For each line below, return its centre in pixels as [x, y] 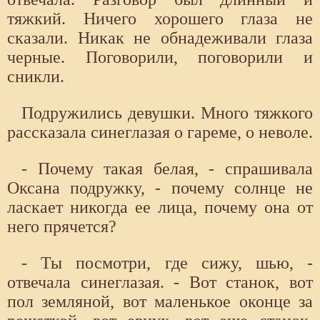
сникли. [36, 77]
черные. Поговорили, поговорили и [160, 57]
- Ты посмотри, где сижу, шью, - [167, 263]
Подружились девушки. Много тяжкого [167, 113]
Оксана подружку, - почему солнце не [160, 188]
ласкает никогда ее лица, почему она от [160, 207]
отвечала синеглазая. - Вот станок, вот [160, 282]
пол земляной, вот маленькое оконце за [160, 302]
